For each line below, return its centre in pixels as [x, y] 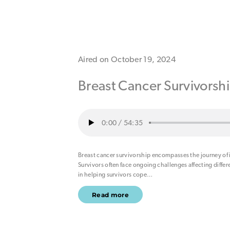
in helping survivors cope [112, 175]
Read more [110, 195]
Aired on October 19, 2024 [127, 59]
